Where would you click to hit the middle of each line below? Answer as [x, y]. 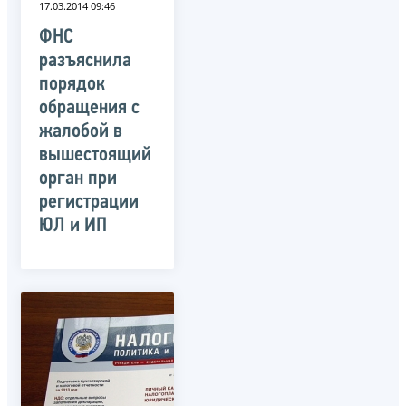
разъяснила [85, 61]
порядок [72, 84]
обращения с [89, 108]
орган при [78, 179]
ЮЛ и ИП [73, 226]
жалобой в [81, 131]
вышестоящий [95, 155]
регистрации [89, 202]
